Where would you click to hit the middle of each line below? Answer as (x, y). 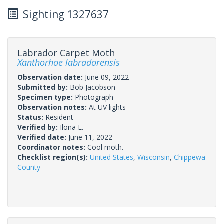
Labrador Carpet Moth (66, 53)
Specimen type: (46, 97)
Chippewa (190, 157)
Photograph (94, 97)
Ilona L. (72, 127)
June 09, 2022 (107, 77)
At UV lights (107, 107)
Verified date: (43, 137)
